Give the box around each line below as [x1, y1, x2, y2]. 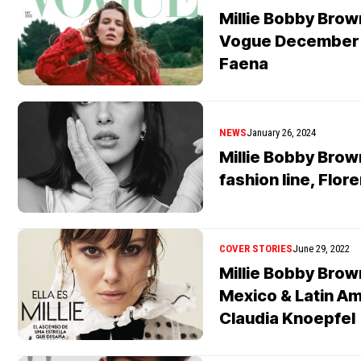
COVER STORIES [219, 242, 293, 255]
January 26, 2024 [247, 126, 316, 139]
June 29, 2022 [293, 242, 350, 255]
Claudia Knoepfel [219, 308, 355, 328]
